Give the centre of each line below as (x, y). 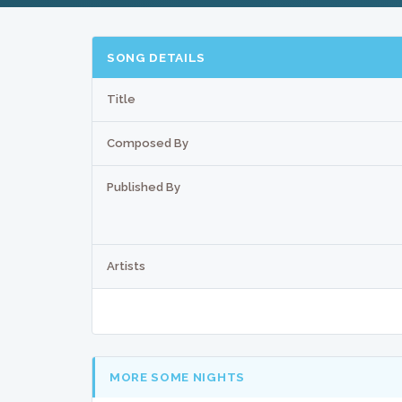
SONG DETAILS (157, 57)
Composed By (148, 143)
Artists (126, 266)
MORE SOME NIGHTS (177, 377)
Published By (144, 187)
